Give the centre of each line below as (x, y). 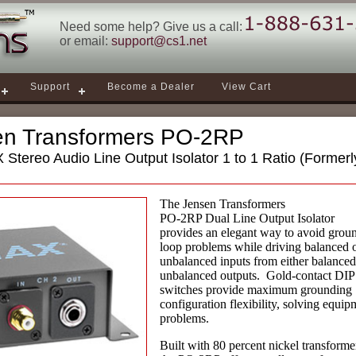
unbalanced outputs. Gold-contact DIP (257, 275)
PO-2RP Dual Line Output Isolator (247, 218)
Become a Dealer (151, 87)
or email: (85, 41)
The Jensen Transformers (222, 204)
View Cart (246, 87)
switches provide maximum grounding (256, 290)
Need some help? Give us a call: (153, 27)
